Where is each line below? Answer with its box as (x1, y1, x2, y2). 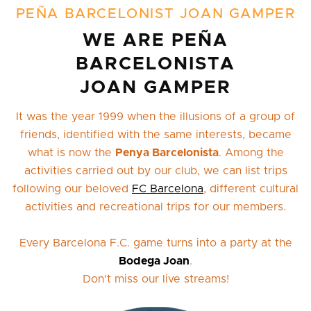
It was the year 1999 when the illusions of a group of (16, 110, 295, 122)
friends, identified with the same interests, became (19, 128, 292, 140)
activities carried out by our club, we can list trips (24, 165, 287, 176)
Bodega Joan (119, 255, 190, 267)
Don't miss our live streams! (82, 273, 229, 285)
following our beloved (12, 183, 132, 194)
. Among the (218, 146, 284, 158)
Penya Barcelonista (115, 146, 219, 158)
